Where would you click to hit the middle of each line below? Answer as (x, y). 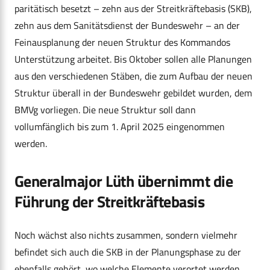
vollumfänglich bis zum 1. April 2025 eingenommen (120, 127)
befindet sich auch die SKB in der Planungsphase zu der (128, 252)
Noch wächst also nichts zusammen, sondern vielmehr (126, 235)
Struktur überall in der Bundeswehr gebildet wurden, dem (133, 93)
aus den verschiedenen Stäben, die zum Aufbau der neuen (133, 76)
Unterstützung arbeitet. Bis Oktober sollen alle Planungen (133, 59)
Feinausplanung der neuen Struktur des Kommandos (122, 42)
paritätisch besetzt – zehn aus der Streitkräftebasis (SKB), (133, 9)
